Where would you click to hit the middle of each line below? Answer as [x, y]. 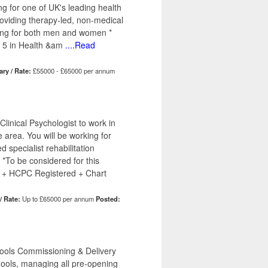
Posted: [108, 199]
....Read [79, 45]
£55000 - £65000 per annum [73, 71]
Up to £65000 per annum [58, 199]
